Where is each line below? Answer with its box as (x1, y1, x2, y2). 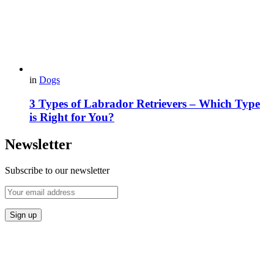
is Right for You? (29, 110, 114, 124)
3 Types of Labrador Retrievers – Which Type (29, 97, 260, 110)
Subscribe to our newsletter (5, 165, 109, 176)
